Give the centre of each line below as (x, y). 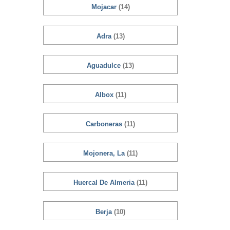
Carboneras (105, 124)
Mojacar (105, 7)
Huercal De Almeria (105, 183)
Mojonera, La (105, 153)
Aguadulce (105, 65)
